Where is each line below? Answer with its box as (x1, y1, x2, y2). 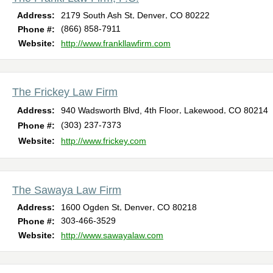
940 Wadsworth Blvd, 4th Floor (61, 105, 179, 115)
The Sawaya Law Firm (12, 183, 121, 196)
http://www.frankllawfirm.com (61, 38, 171, 48)
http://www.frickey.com (61, 135, 146, 146)
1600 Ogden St (61, 202, 119, 212)
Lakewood (184, 105, 224, 115)
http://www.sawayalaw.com (61, 230, 163, 240)
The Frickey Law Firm (12, 85, 118, 98)
